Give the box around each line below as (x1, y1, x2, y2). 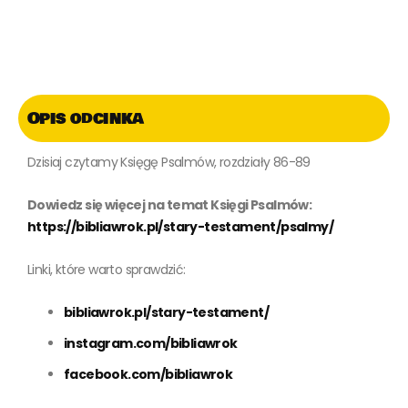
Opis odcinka (27, 105, 144, 131)
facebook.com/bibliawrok (64, 364, 233, 383)
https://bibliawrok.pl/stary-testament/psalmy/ (27, 217, 333, 236)
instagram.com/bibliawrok (64, 333, 238, 352)
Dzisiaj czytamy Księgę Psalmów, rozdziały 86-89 (27, 152, 311, 171)
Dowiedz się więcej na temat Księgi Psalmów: (27, 195, 312, 214)
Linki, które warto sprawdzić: (27, 260, 186, 279)
